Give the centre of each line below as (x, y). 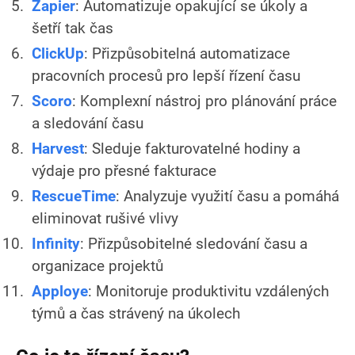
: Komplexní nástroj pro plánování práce (204, 101)
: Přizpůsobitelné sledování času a (194, 243)
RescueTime (74, 196)
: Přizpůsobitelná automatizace (187, 53)
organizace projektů (97, 265)
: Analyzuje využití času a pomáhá (227, 196)
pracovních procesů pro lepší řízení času (166, 75)
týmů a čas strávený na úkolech (136, 313)
